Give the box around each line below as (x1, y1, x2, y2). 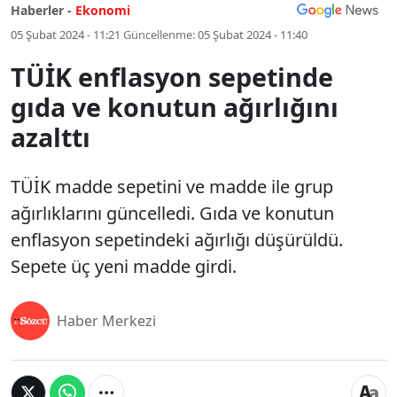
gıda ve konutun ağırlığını (11, 90, 339, 124)
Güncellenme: (123, 27, 195, 43)
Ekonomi (75, 2, 130, 19)
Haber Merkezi (57, 311, 156, 331)
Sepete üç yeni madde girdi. (11, 254, 237, 278)
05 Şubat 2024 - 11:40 (198, 27, 307, 43)
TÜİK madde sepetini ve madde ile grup (11, 175, 333, 198)
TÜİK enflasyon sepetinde (11, 59, 333, 94)
